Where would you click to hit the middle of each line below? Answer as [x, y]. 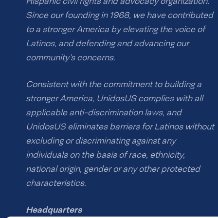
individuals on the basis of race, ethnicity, [105, 155]
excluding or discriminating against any [101, 141]
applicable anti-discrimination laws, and [104, 112]
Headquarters [54, 209]
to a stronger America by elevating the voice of [115, 29]
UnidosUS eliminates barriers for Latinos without [120, 127]
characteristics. [56, 183]
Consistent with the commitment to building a [114, 84]
